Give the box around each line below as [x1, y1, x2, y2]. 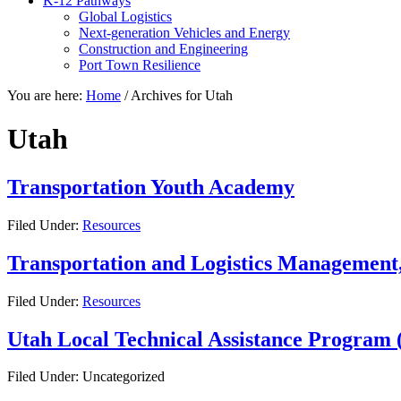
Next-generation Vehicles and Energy [79, 25, 290, 40]
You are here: [7, 88, 86, 103]
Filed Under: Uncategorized [7, 369, 165, 385]
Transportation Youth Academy [7, 175, 294, 199]
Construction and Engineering [79, 41, 248, 56]
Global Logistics [79, 9, 172, 24]
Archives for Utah [128, 88, 233, 103]
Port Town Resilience [79, 57, 200, 73]
